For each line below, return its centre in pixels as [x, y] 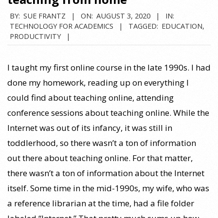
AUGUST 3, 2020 [123, 15]
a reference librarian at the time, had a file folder [101, 203]
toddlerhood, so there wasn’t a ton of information [102, 143]
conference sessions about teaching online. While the [108, 112]
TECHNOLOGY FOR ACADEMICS [62, 26]
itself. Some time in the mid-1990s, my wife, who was [108, 188]
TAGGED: [143, 26]
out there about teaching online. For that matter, [100, 158]
